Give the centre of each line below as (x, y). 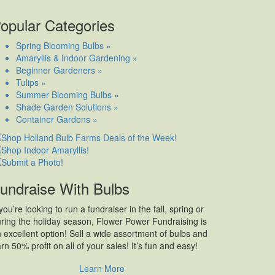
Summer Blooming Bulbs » (68, 95)
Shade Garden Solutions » (67, 107)
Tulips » (31, 83)
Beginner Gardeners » (59, 70)
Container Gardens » (57, 119)
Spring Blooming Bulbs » (64, 46)
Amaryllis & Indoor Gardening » (77, 58)
